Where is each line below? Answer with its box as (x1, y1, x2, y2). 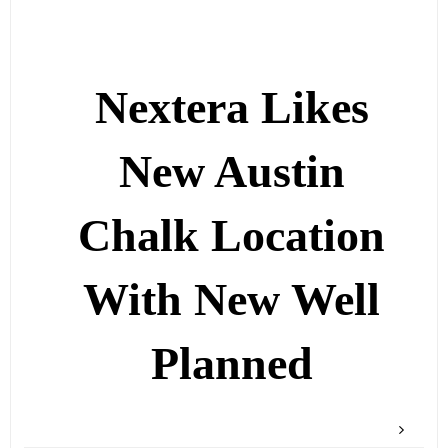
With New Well (83, 274, 381, 326)
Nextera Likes (94, 82, 369, 134)
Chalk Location (78, 210, 386, 262)
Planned (150, 338, 313, 390)
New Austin (118, 146, 345, 198)
